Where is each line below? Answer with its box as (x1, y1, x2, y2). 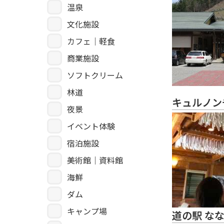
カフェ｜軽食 (67, 35, 115, 47)
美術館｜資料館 (67, 154, 123, 166)
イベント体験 (67, 120, 115, 132)
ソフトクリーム (67, 69, 123, 81)
